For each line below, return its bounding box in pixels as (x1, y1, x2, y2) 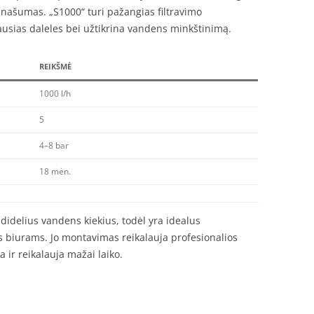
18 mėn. (39, 165, 71, 177)
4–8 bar (39, 139, 69, 151)
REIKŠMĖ (39, 61, 71, 71)
